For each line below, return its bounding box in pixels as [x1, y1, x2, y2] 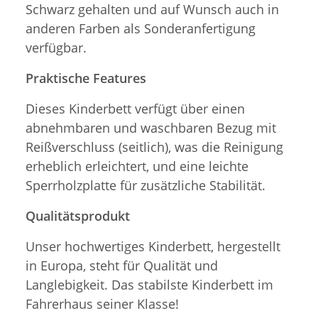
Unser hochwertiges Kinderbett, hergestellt [26, 238, 280, 256]
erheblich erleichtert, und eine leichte [26, 158, 248, 175]
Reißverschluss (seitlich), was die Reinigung [26, 138, 283, 156]
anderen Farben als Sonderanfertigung [26, 20, 256, 38]
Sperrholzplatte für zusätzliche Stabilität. [26, 177, 265, 194]
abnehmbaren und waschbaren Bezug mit [26, 119, 276, 137]
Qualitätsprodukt [26, 207, 130, 225]
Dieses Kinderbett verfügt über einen [26, 100, 245, 118]
